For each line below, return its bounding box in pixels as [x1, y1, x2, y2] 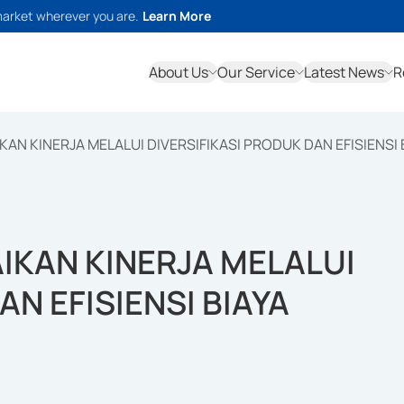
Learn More [142, 7, 211, 24]
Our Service [217, 62, 295, 82]
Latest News [304, 62, 384, 82]
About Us [149, 62, 208, 82]
